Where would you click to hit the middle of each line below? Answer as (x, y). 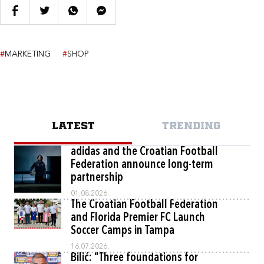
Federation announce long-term (142, 165)
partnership (97, 178)
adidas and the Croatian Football (144, 152)
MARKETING (28, 54)
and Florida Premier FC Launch (138, 218)
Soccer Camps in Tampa (123, 231)
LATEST (73, 126)
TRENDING (191, 126)
